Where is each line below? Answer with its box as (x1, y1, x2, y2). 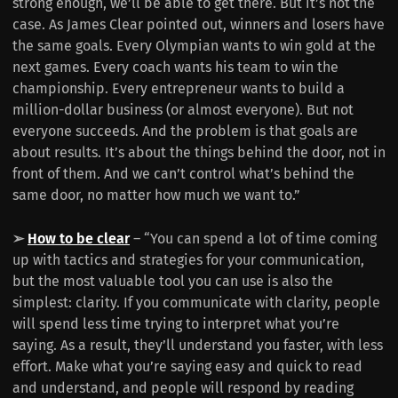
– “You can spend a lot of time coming (130, 230, 377, 248)
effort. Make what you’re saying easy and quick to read (12, 358, 362, 376)
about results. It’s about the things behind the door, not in (12, 144, 386, 162)
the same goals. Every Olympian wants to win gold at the (12, 37, 376, 55)
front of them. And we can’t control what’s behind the (12, 165, 354, 183)
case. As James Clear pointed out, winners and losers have (12, 16, 385, 34)
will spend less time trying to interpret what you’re (12, 315, 339, 333)
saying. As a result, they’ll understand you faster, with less (12, 337, 383, 354)
